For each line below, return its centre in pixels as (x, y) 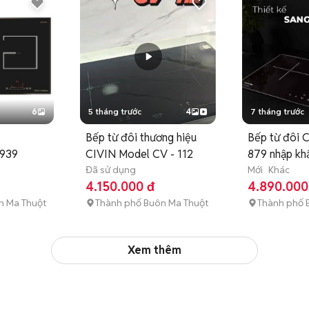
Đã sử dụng (111, 170)
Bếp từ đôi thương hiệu (141, 138)
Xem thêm (154, 250)
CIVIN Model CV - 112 (139, 154)
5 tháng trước (115, 111)
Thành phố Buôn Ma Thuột (152, 203)
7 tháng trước (277, 111)
